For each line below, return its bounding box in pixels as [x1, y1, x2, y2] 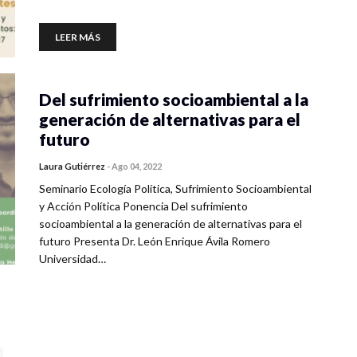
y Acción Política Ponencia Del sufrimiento [39, 199, 248, 213]
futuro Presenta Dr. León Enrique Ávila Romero [39, 234, 270, 248]
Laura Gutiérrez [39, 161, 105, 171]
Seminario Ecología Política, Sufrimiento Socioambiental [39, 182, 312, 195]
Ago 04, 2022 [112, 161, 162, 171]
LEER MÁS [55, 31, 100, 43]
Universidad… [39, 252, 106, 265]
